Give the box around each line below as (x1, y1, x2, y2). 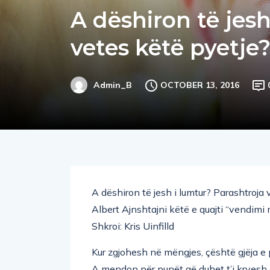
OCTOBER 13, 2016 (160, 79, 239, 90)
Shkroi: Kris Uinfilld (92, 219, 174, 232)
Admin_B (93, 80, 132, 91)
